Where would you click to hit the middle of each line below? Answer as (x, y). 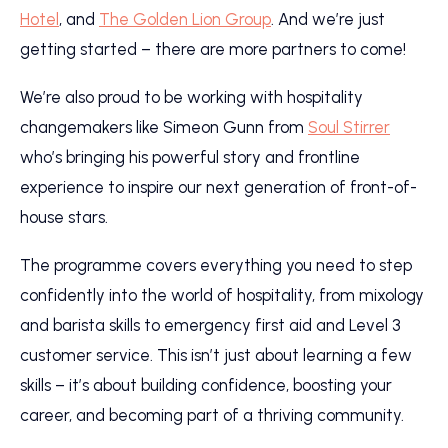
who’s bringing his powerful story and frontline (190, 157)
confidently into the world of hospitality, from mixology (222, 295)
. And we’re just (328, 19)
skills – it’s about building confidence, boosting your (206, 385)
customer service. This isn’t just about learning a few (216, 355)
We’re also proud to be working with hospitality (191, 97)
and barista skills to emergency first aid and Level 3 (210, 325)
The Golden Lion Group (185, 19)
